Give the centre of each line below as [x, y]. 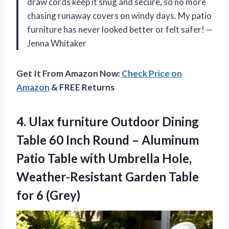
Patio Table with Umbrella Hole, [104, 158]
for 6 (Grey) [48, 195]
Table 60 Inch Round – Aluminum [108, 140]
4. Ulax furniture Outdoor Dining [108, 121]
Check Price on [152, 73]
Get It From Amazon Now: [69, 73]
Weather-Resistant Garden [93, 176]
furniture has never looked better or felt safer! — [120, 29]
